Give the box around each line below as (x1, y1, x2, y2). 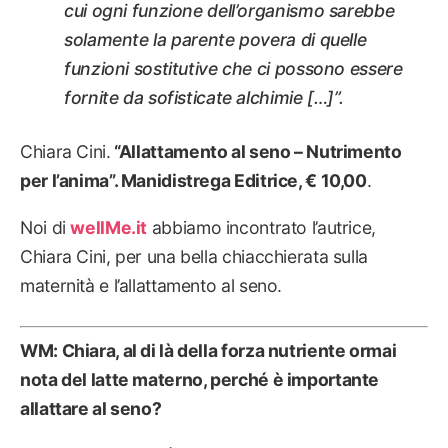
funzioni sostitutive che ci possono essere (64, 58, 403, 80)
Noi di (20, 216, 71, 238)
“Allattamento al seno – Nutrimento (110, 141, 402, 163)
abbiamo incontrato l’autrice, (147, 216, 377, 238)
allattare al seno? (20, 397, 162, 419)
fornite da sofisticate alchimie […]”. (64, 87, 344, 109)
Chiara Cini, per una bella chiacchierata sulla (20, 245, 368, 267)
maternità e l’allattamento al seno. (20, 274, 283, 296)
